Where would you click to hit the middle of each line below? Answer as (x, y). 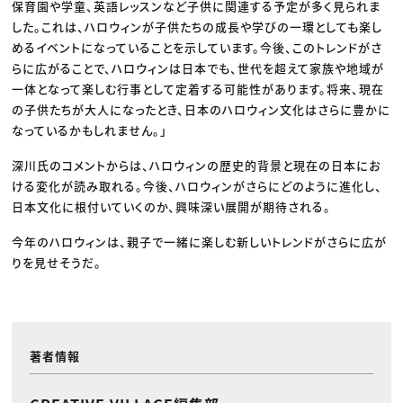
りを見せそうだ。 (57, 262)
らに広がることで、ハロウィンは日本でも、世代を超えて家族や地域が (198, 67)
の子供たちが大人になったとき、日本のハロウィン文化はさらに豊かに (201, 109)
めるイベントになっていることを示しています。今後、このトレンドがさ (197, 47)
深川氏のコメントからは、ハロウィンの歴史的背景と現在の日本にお (197, 165)
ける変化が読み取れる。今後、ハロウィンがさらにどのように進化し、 (197, 185)
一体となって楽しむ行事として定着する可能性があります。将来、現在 (198, 88)
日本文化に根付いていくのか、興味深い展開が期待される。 (172, 206)
